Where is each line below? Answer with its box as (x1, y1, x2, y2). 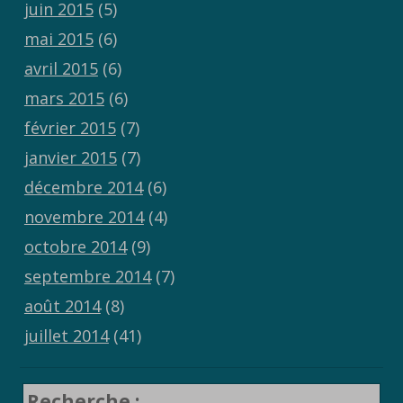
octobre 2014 (23, 236, 127, 258)
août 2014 (23, 295, 101, 318)
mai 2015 (23, 28, 94, 50)
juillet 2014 (23, 325, 109, 347)
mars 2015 (23, 87, 104, 110)
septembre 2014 (23, 265, 151, 288)
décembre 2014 (23, 176, 143, 199)
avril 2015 (23, 58, 98, 80)
